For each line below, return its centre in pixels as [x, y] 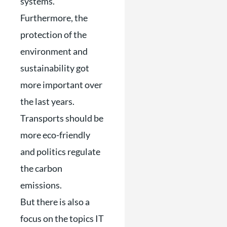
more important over [61, 84]
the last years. [47, 101]
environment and [54, 51]
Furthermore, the [54, 17]
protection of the [53, 34]
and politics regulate [60, 151]
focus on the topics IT [62, 218]
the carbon [41, 168]
